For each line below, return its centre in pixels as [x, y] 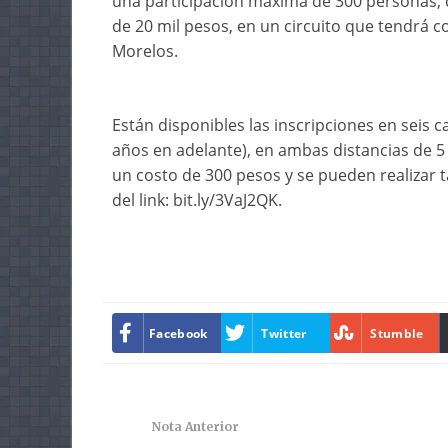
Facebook [178, 333]
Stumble [397, 333]
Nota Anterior [195, 426]
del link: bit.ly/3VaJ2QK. [197, 200]
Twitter [284, 333]
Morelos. [145, 51]
